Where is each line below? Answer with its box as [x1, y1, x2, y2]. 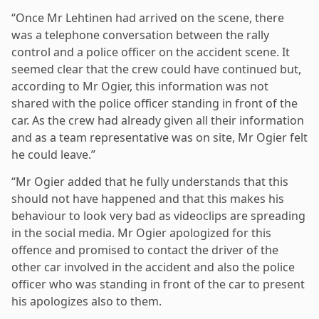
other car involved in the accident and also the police [11, 258, 295, 275]
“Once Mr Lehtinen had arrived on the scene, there [11, 9, 284, 26]
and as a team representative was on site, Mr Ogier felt [11, 129, 308, 145]
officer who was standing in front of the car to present [11, 276, 305, 292]
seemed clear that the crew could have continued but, [11, 61, 301, 77]
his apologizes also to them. [11, 293, 162, 309]
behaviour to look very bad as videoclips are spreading [11, 207, 305, 224]
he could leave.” [11, 146, 95, 162]
